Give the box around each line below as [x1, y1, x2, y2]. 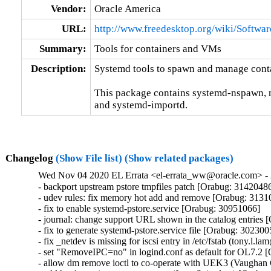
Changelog [5, 152, 56, 164]
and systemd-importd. [94, 99, 188, 111]
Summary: [39, 42, 87, 54]
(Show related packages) [124, 152, 233, 164]
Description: [30, 62, 87, 74]
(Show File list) [55, 152, 122, 164]
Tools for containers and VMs [94, 42, 221, 54]
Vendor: [50, 2, 87, 15]
